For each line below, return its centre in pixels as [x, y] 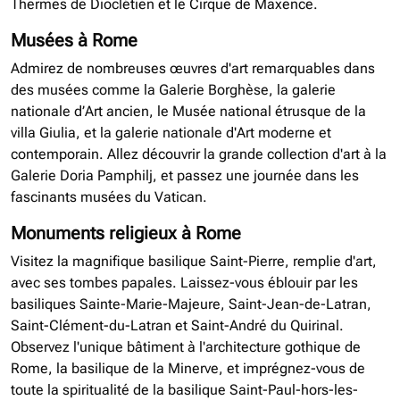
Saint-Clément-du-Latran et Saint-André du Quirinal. [177, 326]
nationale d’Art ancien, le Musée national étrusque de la [188, 112]
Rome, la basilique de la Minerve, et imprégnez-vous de [188, 369]
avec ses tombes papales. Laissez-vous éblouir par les [184, 283]
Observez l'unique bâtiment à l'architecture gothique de [186, 347]
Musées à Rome [74, 41]
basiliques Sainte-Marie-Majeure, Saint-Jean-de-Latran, [191, 304]
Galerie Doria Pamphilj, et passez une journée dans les [185, 176]
